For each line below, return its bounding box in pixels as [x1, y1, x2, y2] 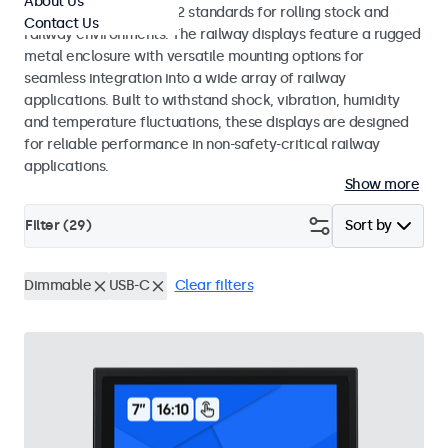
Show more [344, 176, 419, 193]
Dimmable [24, 277, 91, 294]
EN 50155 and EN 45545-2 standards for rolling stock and [24, 4, 389, 21]
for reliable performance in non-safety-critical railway [24, 136, 380, 153]
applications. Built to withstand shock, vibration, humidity [24, 92, 400, 109]
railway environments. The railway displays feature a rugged [24, 26, 421, 43]
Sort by [345, 217, 392, 234]
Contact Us [24, 15, 98, 32]
